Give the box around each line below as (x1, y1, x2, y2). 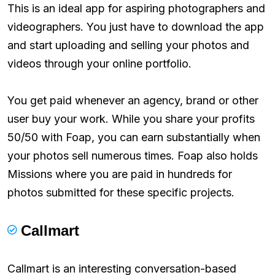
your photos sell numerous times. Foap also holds (7, 149, 258, 162)
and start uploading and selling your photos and (7, 38, 249, 52)
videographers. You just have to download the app (7, 20, 264, 33)
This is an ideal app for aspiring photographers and (7, 1, 265, 15)
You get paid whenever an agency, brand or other (7, 93, 258, 107)
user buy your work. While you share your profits (7, 112, 255, 125)
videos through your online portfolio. (7, 56, 192, 70)
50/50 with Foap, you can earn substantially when (7, 130, 260, 144)
